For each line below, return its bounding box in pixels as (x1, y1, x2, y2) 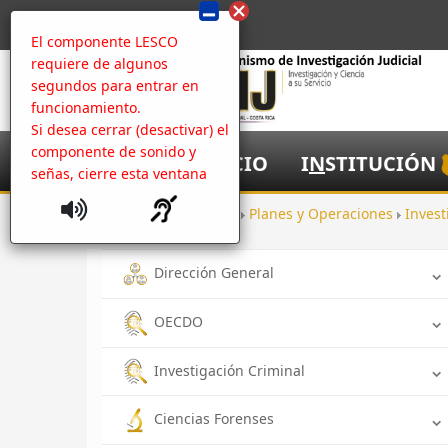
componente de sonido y (31, 142, 196, 161)
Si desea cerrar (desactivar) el (31, 120, 229, 139)
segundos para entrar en (31, 76, 199, 95)
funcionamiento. (31, 98, 141, 117)
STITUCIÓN (325, 150, 436, 177)
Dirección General (154, 263, 274, 282)
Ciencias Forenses (154, 409, 274, 429)
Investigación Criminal (154, 360, 305, 380)
